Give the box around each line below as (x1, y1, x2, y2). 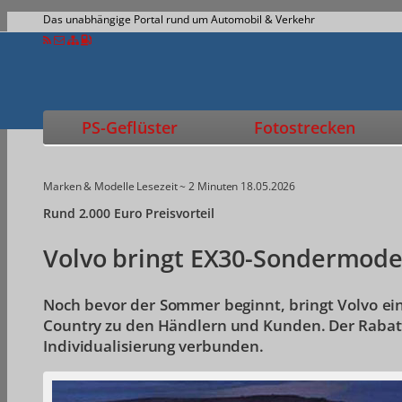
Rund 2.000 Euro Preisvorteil (43, 204, 215, 222)
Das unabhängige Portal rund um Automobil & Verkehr (43, 12, 315, 27)
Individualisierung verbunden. (43, 336, 265, 357)
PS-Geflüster (81, 117, 178, 138)
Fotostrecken (253, 117, 355, 138)
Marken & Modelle (43, 179, 135, 194)
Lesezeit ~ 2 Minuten (136, 179, 239, 194)
